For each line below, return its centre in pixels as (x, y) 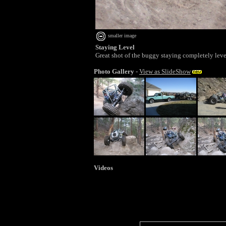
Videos (103, 168)
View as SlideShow (165, 71)
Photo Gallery (114, 71)
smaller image (121, 36)
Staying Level (115, 47)
